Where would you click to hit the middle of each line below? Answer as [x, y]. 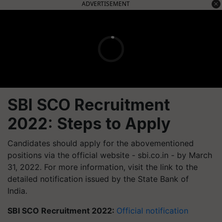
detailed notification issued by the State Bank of [98, 179]
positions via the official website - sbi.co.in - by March [110, 155]
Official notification [152, 211]
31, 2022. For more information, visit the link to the [103, 167]
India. [18, 191]
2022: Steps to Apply [89, 124]
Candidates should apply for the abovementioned [101, 143]
